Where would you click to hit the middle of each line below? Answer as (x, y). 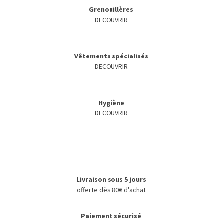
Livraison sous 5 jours (111, 180)
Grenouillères (111, 10)
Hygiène (111, 103)
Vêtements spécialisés (111, 56)
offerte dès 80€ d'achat (111, 190)
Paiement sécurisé (111, 216)
